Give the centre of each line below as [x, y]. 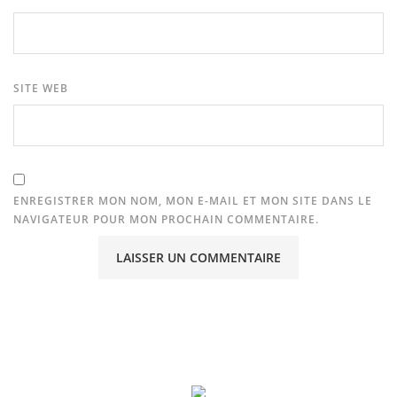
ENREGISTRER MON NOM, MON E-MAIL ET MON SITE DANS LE [193, 201]
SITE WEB [41, 89]
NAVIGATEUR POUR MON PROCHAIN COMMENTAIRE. [166, 220]
